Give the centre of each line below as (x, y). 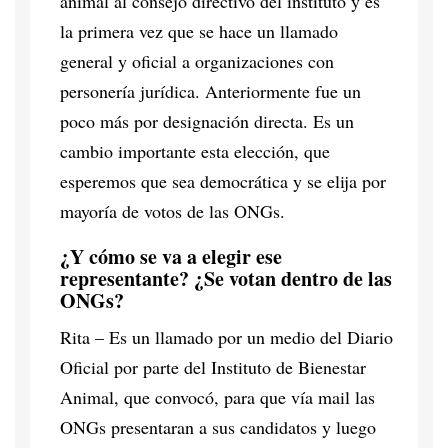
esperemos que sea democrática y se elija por (223, 180)
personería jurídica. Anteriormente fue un (210, 90)
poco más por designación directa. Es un (207, 120)
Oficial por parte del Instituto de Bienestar (213, 366)
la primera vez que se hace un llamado (199, 30)
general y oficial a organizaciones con (197, 60)
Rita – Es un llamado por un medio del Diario (226, 336)
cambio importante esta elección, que (195, 150)
